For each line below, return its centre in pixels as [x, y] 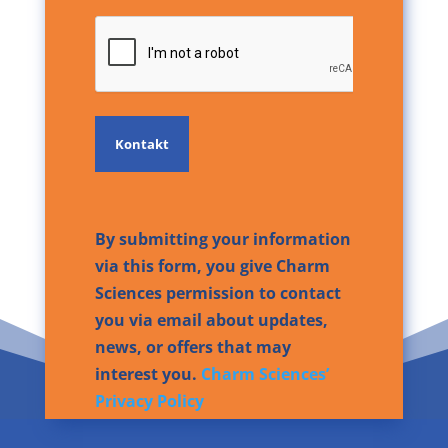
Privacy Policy [149, 400]
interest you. [147, 373]
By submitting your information [222, 238]
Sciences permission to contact [217, 292]
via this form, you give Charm [212, 265]
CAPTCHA [130, 27]
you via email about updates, [211, 319]
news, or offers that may [192, 346]
